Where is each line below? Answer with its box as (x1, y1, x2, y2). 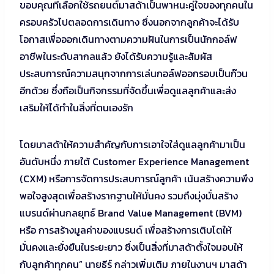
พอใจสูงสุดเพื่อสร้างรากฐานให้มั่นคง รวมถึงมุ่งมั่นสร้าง (20, 188, 238, 204)
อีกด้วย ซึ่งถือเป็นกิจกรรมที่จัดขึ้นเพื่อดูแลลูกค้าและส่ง (20, 83, 236, 98)
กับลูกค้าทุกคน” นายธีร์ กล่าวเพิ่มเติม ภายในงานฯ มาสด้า (20, 257, 247, 272)
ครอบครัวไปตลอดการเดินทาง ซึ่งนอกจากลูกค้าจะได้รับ (20, 15, 239, 30)
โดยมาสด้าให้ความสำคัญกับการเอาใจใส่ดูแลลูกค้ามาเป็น (20, 137, 245, 152)
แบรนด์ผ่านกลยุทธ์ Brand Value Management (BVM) (20, 206, 242, 221)
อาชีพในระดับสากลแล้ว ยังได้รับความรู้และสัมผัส (20, 49, 212, 64)
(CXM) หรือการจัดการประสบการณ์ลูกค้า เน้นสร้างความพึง (20, 171, 253, 187)
